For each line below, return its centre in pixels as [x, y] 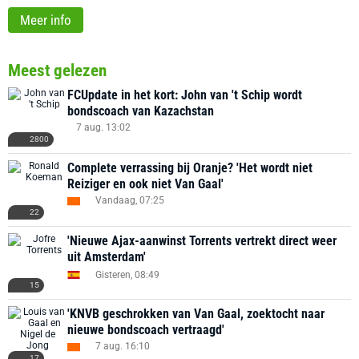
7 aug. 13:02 [103, 127]
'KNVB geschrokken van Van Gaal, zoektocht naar [196, 314]
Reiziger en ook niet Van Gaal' [145, 184]
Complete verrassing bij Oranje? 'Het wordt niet [190, 168]
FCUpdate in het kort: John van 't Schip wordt [185, 95]
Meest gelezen [57, 71]
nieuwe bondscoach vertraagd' [146, 330]
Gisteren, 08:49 [127, 274]
